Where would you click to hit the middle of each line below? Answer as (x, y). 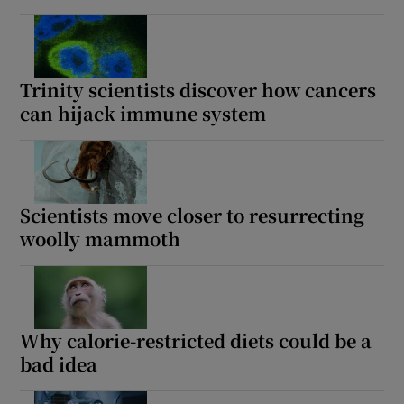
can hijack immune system (143, 114)
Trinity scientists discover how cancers (198, 90)
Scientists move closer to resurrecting (193, 216)
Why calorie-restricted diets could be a (196, 341)
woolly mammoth (101, 239)
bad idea (59, 364)
